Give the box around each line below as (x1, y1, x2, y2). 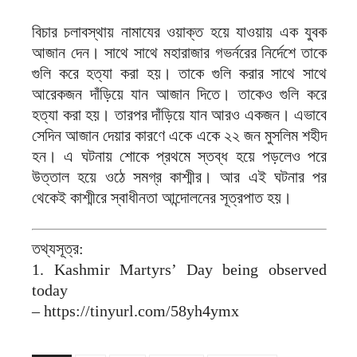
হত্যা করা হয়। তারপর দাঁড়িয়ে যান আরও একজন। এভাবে (32, 106, 327, 124)
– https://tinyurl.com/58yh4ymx (32, 302, 239, 320)
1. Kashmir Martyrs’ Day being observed (32, 261, 327, 279)
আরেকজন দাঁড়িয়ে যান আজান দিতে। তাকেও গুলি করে (32, 85, 327, 104)
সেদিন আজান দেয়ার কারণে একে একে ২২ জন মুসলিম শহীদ (32, 127, 327, 145)
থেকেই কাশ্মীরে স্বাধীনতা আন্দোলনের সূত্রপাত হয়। (32, 189, 292, 207)
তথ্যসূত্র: (32, 240, 84, 258)
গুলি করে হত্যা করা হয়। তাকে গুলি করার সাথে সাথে (32, 65, 327, 83)
